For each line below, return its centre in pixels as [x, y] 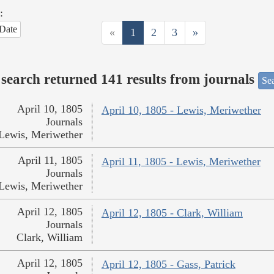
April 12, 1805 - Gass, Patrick [168, 265]
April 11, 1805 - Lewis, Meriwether [181, 162]
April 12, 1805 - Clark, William [172, 213]
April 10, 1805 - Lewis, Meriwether [181, 110]
